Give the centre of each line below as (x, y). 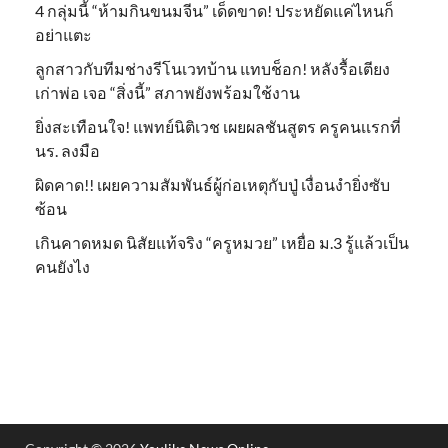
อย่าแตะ (63, 34)
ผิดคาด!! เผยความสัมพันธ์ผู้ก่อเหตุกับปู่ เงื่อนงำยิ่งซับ (212, 184)
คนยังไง (62, 266)
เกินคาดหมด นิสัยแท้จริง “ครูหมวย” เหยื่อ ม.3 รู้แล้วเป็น (222, 242)
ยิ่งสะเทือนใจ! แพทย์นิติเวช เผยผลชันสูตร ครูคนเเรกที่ (218, 126)
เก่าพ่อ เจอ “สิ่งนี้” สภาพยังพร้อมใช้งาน (167, 92)
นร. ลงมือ (67, 150)
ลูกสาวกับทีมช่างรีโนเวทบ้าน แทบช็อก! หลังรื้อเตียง (212, 68)
